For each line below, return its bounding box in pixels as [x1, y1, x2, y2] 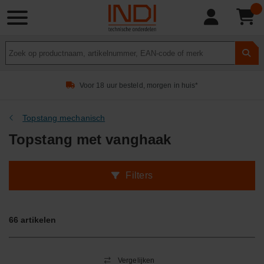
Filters [126, 170, 153, 180]
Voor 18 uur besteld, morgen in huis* [79, 81, 199, 90]
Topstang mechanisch [22, 113, 105, 123]
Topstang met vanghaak [9, 131, 171, 147]
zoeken [5, 55, 33, 64]
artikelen [18, 215, 57, 225]
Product [5, 42, 35, 52]
